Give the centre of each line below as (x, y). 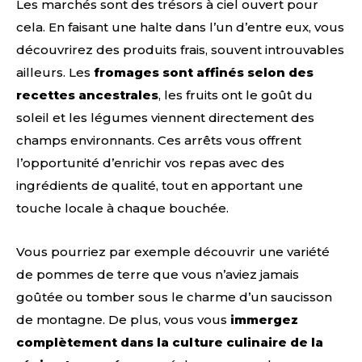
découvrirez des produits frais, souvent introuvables (180, 50)
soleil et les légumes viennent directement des (165, 118)
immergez (264, 320)
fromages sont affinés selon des (204, 73)
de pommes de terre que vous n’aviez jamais (158, 275)
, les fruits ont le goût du (236, 95)
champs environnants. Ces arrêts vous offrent (159, 141)
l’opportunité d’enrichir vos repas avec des (150, 163)
